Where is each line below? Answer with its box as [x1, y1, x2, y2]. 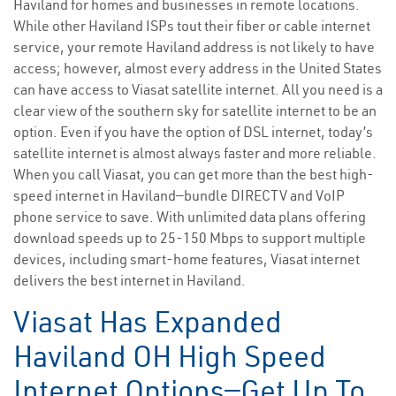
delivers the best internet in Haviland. [13, 271, 246, 290]
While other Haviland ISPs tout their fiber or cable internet [13, 17, 370, 35]
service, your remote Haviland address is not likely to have [13, 38, 375, 57]
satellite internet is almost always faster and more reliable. [13, 144, 377, 163]
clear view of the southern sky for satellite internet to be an [13, 102, 377, 120]
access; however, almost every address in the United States [13, 59, 382, 78]
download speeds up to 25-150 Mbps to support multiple [13, 229, 366, 247]
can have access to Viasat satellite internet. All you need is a [13, 80, 383, 99]
